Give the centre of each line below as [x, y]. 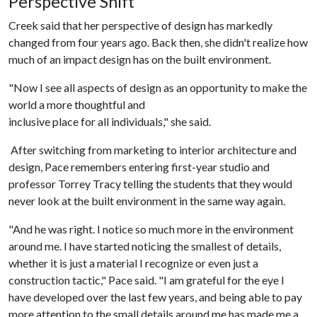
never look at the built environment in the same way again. [147, 200]
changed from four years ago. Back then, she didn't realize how [158, 42]
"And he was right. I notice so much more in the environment [151, 229]
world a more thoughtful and [77, 104]
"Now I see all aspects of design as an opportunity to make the [158, 87]
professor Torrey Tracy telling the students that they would [150, 183]
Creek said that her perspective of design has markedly [140, 25]
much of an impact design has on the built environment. [140, 59]
